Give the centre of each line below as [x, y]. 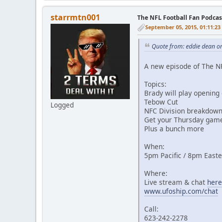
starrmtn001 [75, 17]
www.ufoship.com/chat [181, 191]
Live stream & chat [176, 182]
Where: [156, 173]
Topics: [155, 84]
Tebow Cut [161, 102]
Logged [62, 105]
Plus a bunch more [174, 129]
